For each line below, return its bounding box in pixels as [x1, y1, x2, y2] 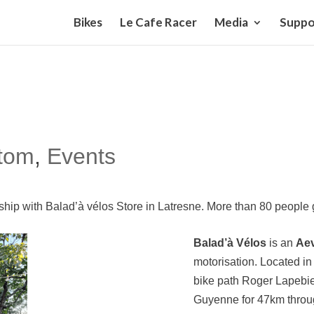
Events [46, 144, 116, 169]
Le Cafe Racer [120, 15, 197, 29]
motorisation [193, 256, 254, 268]
